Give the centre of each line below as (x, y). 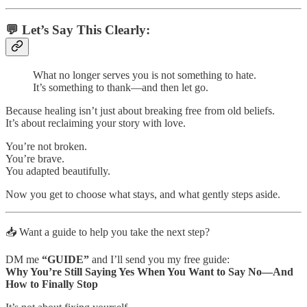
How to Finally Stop (52, 284)
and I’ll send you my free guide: (159, 259)
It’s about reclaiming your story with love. (96, 123)
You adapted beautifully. (58, 171)
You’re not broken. (46, 146)
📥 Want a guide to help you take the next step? (108, 232)
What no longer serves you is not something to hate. (145, 75)
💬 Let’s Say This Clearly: (78, 29)
